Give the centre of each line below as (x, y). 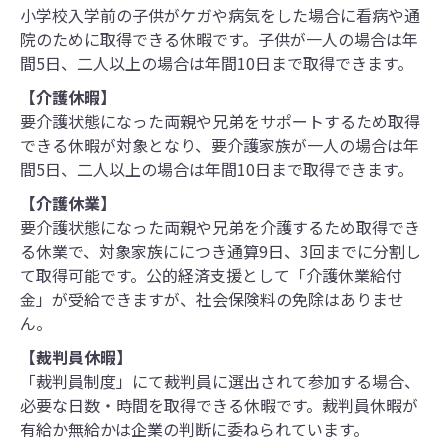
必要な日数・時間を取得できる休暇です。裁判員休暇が (219, 404)
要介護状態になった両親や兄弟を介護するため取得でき (220, 226)
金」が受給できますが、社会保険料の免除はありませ (212, 298)
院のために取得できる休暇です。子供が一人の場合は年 (219, 38)
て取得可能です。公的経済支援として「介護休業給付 (211, 274)
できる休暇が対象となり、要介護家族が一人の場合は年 (219, 144)
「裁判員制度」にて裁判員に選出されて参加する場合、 (220, 380)
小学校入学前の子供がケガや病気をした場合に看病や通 (220, 14)
